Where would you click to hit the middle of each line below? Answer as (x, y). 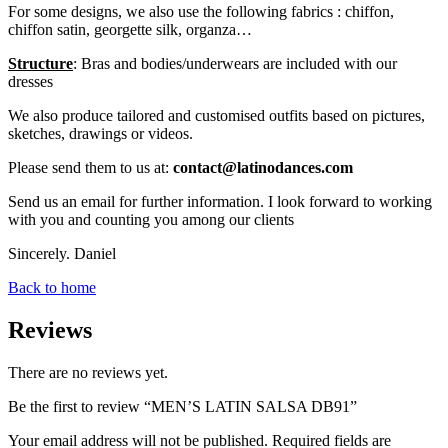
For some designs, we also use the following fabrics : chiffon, (201, 12)
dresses (30, 82)
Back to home (52, 288)
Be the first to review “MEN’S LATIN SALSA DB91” (182, 407)
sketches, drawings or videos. (100, 134)
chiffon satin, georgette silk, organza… (130, 30)
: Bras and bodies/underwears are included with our (235, 64)
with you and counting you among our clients (151, 220)
